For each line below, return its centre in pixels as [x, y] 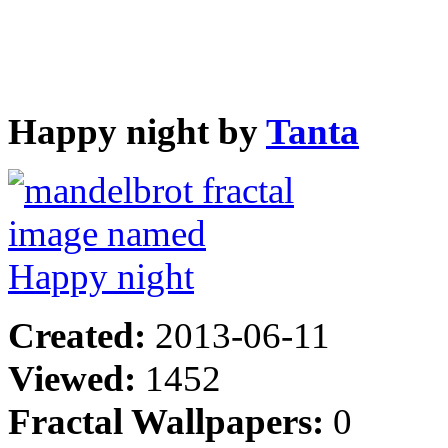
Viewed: [76, 378]
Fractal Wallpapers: [170, 421]
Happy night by [137, 131]
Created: [81, 335]
